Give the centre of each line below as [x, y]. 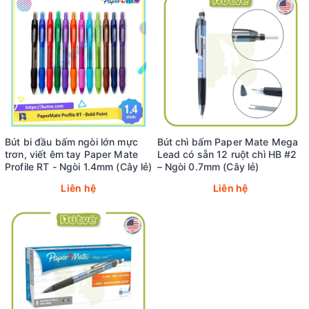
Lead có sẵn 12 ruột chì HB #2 [227, 154]
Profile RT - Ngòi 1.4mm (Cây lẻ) [79, 167]
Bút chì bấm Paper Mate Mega [228, 142]
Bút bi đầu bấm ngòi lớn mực [71, 142]
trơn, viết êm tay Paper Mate [71, 154]
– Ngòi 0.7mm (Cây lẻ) [208, 167]
